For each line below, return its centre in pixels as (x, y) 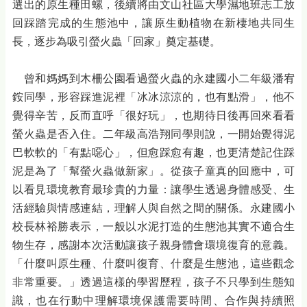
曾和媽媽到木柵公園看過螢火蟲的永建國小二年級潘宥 (153, 79)
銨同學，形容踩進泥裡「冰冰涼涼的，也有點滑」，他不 (153, 97)
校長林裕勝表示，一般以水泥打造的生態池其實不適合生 (153, 227)
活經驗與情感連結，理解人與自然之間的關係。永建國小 (153, 208)
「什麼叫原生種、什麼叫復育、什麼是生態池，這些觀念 (153, 264)
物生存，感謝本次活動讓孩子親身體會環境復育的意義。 (153, 245)
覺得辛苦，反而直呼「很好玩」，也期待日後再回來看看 (153, 116)
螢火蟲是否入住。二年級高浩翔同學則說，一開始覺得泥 (153, 134)
